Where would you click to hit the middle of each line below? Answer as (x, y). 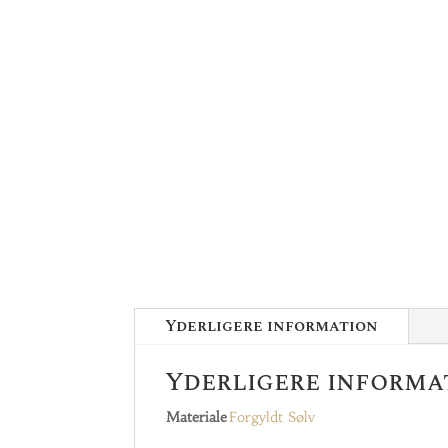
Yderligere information (272, 326)
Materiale (197, 417)
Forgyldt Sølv (272, 417)
